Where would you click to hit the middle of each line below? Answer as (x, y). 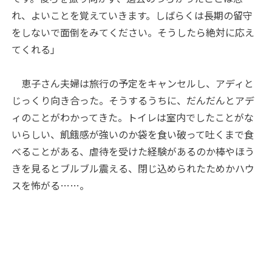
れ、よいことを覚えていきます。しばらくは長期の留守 (132, 15)
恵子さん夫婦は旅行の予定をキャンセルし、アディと (133, 83)
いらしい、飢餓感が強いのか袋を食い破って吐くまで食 (133, 134)
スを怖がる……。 (51, 185)
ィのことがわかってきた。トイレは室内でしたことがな (133, 117)
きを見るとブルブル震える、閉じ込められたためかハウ (133, 168)
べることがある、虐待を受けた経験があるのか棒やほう (133, 151)
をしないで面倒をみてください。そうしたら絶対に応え (133, 32)
